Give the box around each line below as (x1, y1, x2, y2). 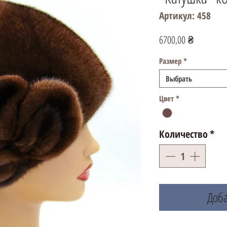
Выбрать (166, 73, 192, 84)
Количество (159, 127, 208, 141)
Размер (159, 56, 181, 66)
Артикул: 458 (159, 9, 211, 22)
